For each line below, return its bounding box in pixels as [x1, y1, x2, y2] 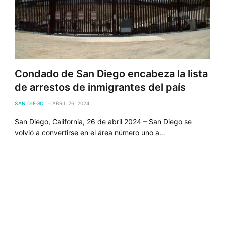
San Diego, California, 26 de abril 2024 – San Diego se [15, 117, 192, 126]
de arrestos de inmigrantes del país [15, 81, 186, 93]
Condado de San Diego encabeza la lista [15, 67, 208, 80]
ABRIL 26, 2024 [52, 100, 89, 106]
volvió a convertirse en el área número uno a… [15, 128, 166, 137]
